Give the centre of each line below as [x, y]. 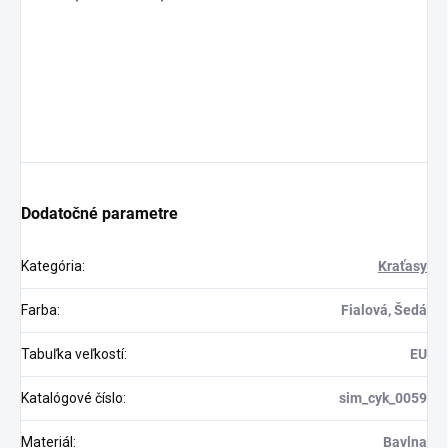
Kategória [51, 265]
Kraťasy [402, 265]
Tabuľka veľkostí [72, 353]
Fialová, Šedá [384, 309]
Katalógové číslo [72, 397]
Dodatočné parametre [99, 213]
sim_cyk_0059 [383, 397]
